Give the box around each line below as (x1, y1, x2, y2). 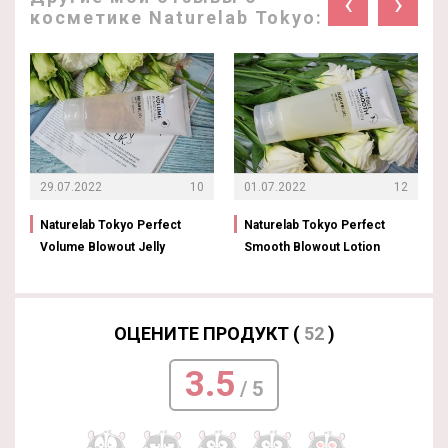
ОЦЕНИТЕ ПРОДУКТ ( (113, 322, 304, 344)
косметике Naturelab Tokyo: (30, 6, 323, 28)
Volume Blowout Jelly (40, 239, 165, 254)
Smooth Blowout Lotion (244, 239, 380, 254)
